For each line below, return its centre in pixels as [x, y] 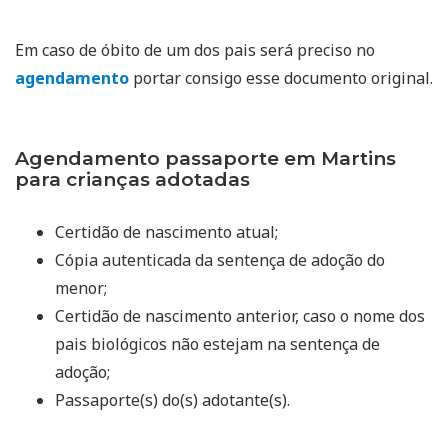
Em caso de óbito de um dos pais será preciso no [195, 49]
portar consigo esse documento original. [281, 77]
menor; [81, 287]
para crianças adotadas [132, 179]
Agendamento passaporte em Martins [205, 158]
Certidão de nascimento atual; [166, 231]
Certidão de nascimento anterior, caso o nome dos [240, 315]
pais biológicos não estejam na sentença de [217, 343]
